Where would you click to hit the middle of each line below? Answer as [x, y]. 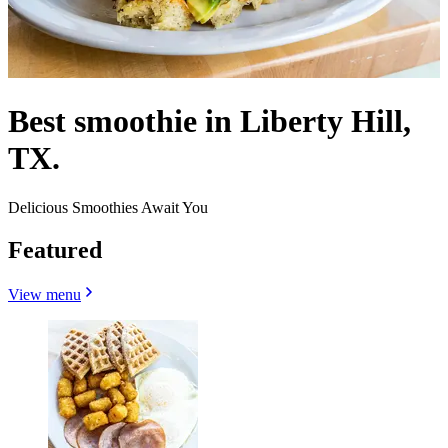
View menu [44, 294]
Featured [55, 249]
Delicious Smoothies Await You [108, 207]
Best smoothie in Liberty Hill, [209, 121]
